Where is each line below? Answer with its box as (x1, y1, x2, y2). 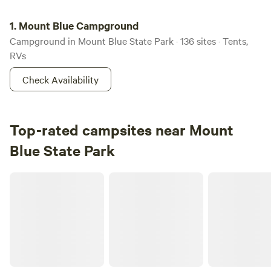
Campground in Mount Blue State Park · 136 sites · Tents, (10, 34, 248, 47)
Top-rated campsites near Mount (10, 120, 233, 139)
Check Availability (22, 73, 99, 86)
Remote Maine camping (9, 171, 96, 183)
